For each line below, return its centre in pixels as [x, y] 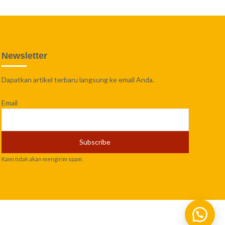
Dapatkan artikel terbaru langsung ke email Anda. [78, 79]
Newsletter [24, 55]
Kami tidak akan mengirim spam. [42, 159]
